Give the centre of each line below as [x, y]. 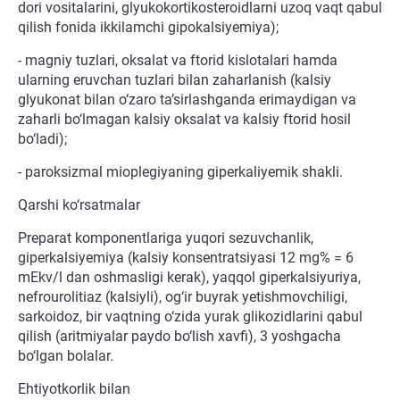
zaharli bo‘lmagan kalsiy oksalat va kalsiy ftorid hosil [184, 120]
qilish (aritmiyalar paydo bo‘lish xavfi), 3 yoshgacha [179, 337]
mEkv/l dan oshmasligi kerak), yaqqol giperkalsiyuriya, [189, 278]
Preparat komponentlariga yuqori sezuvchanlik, [166, 238]
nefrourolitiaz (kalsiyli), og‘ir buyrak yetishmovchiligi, [183, 297]
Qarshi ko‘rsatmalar [79, 205]
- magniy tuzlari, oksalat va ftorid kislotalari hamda [178, 61]
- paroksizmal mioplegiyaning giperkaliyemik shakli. [180, 172]
